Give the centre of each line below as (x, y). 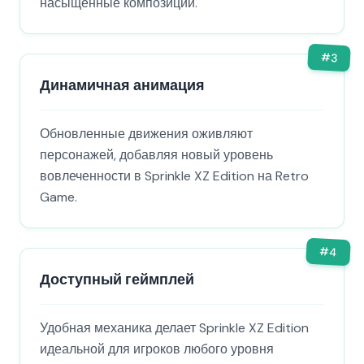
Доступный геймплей (117, 279)
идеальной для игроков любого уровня (157, 349)
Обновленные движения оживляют (146, 134)
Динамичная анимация (122, 85)
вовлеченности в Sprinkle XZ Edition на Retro (174, 176)
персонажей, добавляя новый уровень (156, 155)
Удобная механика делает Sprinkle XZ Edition (174, 328)
